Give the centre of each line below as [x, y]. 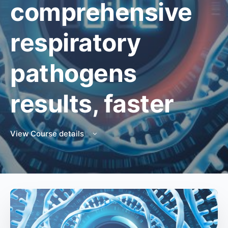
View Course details [48, 134]
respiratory [76, 42]
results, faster [92, 104]
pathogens [74, 73]
